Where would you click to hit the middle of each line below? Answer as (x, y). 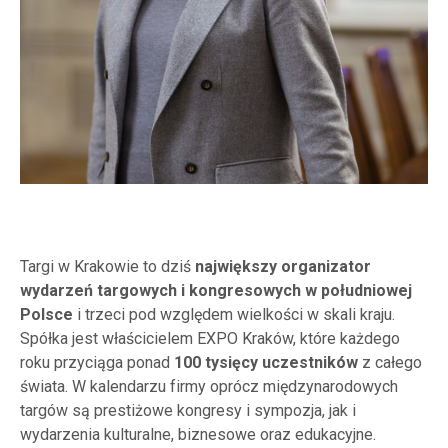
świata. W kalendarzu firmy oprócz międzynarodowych (209, 386)
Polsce (46, 314)
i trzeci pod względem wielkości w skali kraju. (234, 314)
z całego (390, 362)
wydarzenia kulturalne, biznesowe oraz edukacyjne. (198, 434)
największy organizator (283, 266)
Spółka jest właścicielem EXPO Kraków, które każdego (210, 338)
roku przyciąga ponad (97, 362)
